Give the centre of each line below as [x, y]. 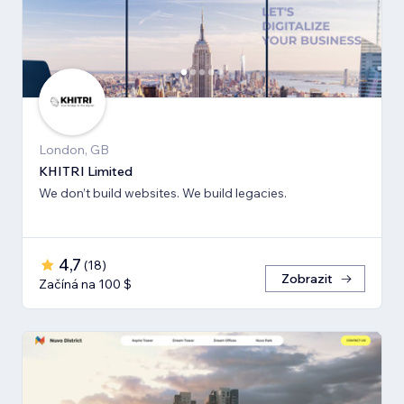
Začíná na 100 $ [85, 284]
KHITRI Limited [86, 171]
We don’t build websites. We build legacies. [163, 193]
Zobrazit [307, 278]
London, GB [74, 149]
